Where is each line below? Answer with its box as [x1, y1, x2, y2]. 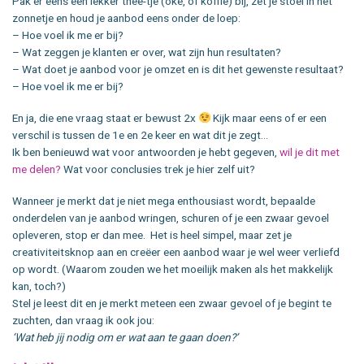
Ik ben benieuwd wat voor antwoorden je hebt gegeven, [12, 145, 279, 158]
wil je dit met [279, 145, 340, 158]
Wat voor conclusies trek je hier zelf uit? [63, 162, 255, 175]
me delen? [12, 162, 63, 175]
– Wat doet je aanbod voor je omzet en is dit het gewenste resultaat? [12, 63, 344, 76]
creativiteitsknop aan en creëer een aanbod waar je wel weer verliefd [12, 245, 340, 258]
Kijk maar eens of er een [210, 110, 327, 124]
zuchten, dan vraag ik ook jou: [12, 313, 154, 327]
